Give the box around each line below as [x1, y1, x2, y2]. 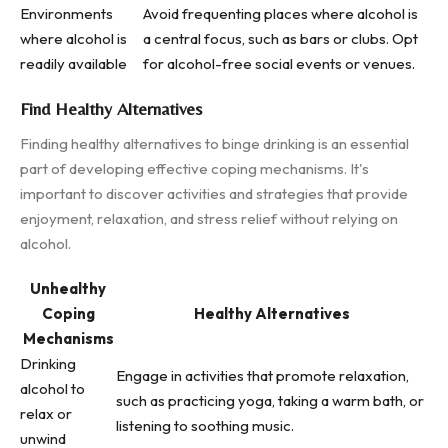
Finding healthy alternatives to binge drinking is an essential [20, 134, 409, 153]
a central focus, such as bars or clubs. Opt [143, 29, 418, 48]
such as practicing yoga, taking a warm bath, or [116, 391, 424, 410]
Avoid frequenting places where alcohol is [143, 4, 418, 23]
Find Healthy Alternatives [20, 98, 202, 119]
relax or [20, 404, 72, 423]
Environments [20, 4, 113, 23]
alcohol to [20, 379, 85, 398]
